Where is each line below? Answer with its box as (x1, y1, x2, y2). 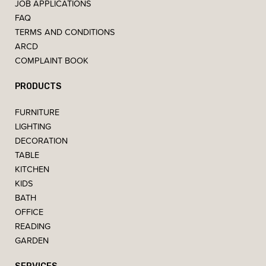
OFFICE (15, 205, 43, 218)
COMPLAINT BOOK (15, 54, 88, 67)
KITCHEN (15, 163, 49, 176)
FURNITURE (15, 106, 59, 119)
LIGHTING (15, 120, 51, 133)
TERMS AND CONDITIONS (15, 26, 115, 39)
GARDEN (15, 234, 49, 247)
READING (15, 220, 50, 233)
